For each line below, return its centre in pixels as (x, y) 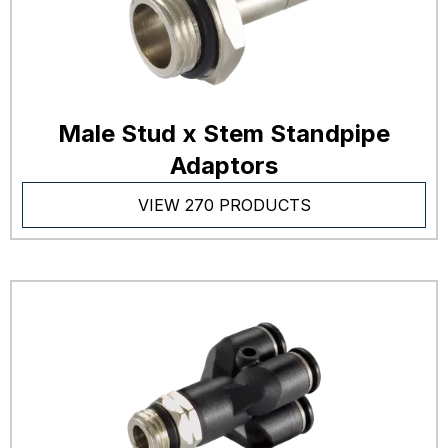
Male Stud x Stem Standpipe (224, 134)
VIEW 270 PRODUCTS (224, 205)
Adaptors (224, 166)
